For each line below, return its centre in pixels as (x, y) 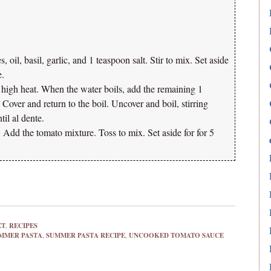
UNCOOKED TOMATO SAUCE (176, 235)
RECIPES (23, 226)
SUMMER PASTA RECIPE (86, 235)
